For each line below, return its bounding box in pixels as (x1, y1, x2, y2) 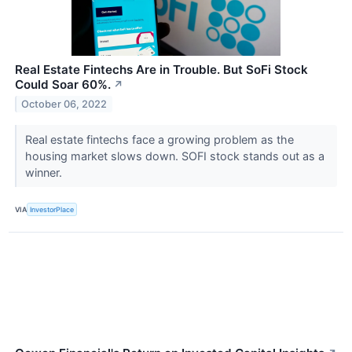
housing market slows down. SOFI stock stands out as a (24, 149, 324, 163)
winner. (24, 166, 65, 180)
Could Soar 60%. (15, 77, 111, 93)
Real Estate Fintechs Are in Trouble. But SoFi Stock (15, 62, 308, 78)
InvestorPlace (30, 205, 75, 214)
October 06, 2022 (21, 98, 108, 111)
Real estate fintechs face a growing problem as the (24, 133, 294, 147)
